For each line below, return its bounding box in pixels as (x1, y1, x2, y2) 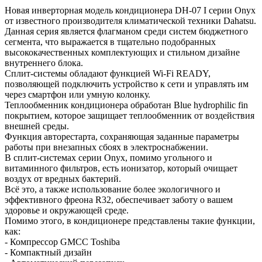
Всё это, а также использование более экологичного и (5, 184, 220, 194)
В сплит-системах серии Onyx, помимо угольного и (5, 152, 212, 163)
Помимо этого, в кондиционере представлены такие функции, (5, 215, 255, 226)
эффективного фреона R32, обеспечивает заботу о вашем (5, 194, 233, 205)
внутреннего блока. (5, 57, 83, 68)
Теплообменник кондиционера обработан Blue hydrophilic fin (5, 99, 248, 110)
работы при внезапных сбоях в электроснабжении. (5, 142, 208, 152)
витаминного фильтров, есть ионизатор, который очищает (5, 163, 237, 173)
